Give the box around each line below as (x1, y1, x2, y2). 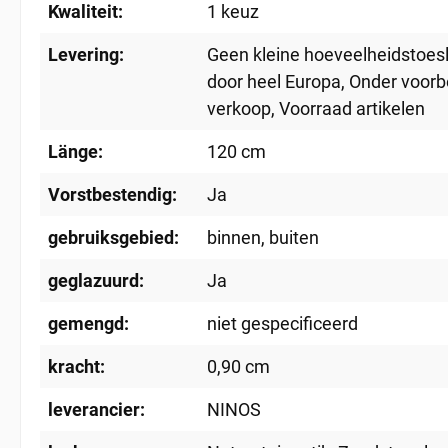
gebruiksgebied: (48, 227, 179, 248)
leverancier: (48, 399, 145, 420)
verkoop (207, 98, 271, 119)
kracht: (48, 356, 105, 377)
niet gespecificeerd (207, 313, 358, 334)
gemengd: (48, 313, 129, 334)
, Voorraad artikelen (271, 98, 425, 119)
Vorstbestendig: (48, 184, 177, 205)
